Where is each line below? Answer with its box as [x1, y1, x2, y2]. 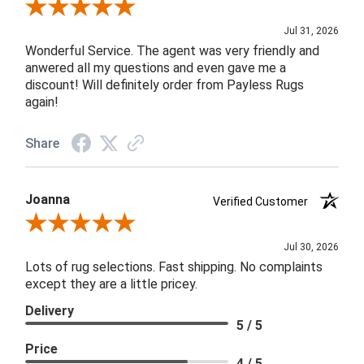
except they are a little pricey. [25, 276, 198, 292]
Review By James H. [24, 2, 129, 15]
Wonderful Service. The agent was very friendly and [25, 43, 320, 59]
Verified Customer [212, 195, 318, 209]
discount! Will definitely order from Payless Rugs [25, 77, 305, 93]
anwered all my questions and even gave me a [25, 60, 287, 76]
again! [25, 94, 59, 110]
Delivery [25, 303, 75, 319]
